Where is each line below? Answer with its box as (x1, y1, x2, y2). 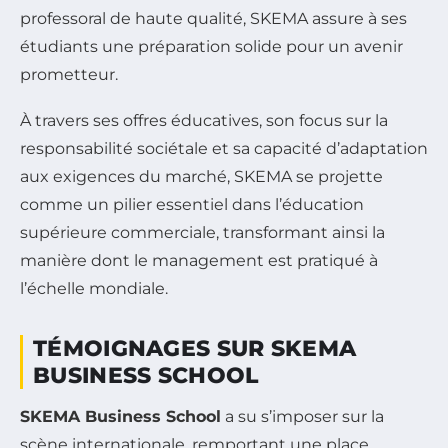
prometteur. (20, 64, 118, 84)
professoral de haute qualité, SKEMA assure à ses (20, 8, 407, 28)
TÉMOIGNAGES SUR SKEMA (33, 334, 357, 362)
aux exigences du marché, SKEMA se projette (20, 166, 383, 186)
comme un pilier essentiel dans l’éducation (20, 194, 364, 214)
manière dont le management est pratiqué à (20, 250, 378, 270)
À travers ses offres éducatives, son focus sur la (20, 110, 388, 130)
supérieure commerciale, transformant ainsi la (20, 222, 385, 242)
